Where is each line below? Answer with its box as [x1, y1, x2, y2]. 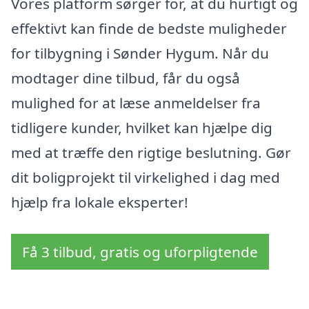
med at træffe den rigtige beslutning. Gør [11, 142, 291, 162]
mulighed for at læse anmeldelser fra [11, 92, 261, 112]
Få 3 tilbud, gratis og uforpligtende [22, 241, 258, 261]
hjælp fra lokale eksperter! [11, 192, 188, 212]
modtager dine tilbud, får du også [11, 68, 240, 88]
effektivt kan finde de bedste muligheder [11, 18, 287, 38]
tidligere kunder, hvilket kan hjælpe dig [11, 117, 272, 137]
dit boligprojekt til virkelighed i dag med [11, 167, 280, 187]
